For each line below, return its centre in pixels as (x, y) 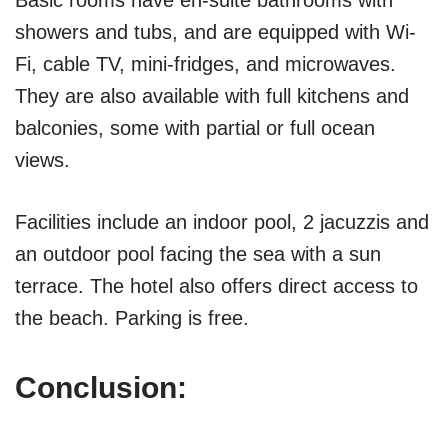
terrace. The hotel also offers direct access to (216, 286)
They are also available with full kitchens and (212, 96)
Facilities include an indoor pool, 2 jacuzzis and (222, 222)
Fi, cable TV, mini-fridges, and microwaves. (205, 64)
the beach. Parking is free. (132, 318)
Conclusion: (101, 388)
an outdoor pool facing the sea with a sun (198, 254)
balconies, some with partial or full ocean (195, 128)
